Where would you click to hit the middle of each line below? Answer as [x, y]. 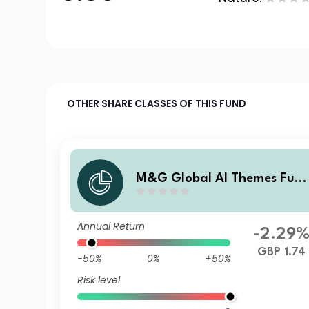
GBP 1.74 [282, 252]
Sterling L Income [188, 196]
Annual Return [111, 226]
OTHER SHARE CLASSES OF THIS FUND [157, 103]
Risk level [99, 280]
